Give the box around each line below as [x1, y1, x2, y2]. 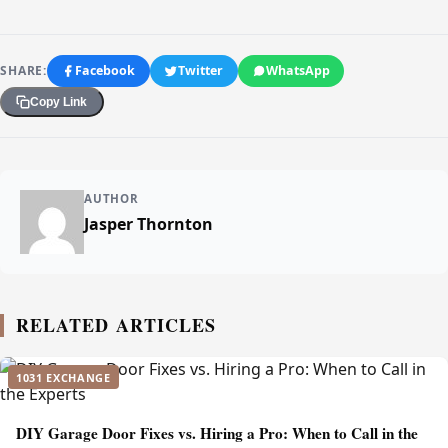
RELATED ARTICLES [16, 312, 217, 339]
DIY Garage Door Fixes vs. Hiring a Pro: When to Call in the [16, 422, 418, 445]
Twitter [178, 62, 224, 80]
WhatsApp [266, 62, 330, 80]
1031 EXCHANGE [16, 369, 111, 385]
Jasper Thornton [84, 212, 213, 235]
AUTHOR [84, 191, 139, 207]
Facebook [75, 62, 136, 80]
